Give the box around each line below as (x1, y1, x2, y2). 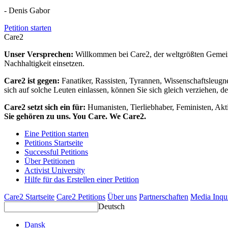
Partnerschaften (139, 192, 188, 202)
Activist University (24, 166, 85, 175)
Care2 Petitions (56, 192, 105, 202)
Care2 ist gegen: (4, 76, 62, 85)
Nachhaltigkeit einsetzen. (4, 59, 84, 68)
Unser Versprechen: (4, 50, 75, 59)
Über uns (107, 192, 137, 202)
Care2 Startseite (4, 192, 54, 202)
